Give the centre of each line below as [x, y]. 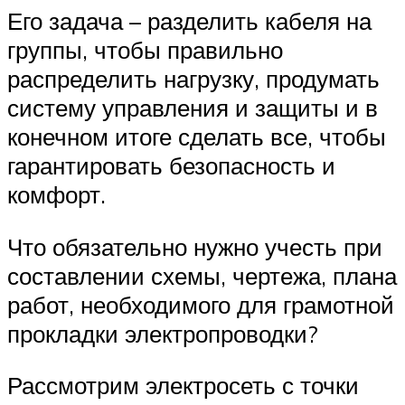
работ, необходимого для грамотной [201, 304]
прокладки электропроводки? [163, 333]
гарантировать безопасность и [171, 165]
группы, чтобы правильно [145, 49]
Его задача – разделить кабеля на [189, 20]
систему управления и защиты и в [193, 107]
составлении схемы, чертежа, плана [202, 275]
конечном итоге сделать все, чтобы [197, 136]
